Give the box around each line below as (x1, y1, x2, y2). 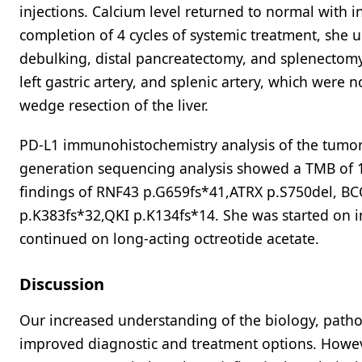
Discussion (19, 273, 104, 295)
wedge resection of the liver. (19, 95, 208, 115)
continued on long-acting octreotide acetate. (19, 229, 319, 248)
